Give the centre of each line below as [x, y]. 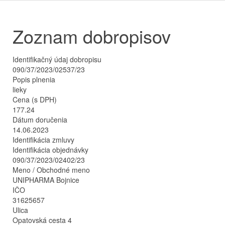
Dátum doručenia [40, 120]
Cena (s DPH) [35, 99]
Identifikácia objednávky [50, 150]
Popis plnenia [34, 79]
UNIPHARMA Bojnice [46, 180]
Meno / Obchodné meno [51, 170]
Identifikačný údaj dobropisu [57, 59]
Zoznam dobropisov [92, 36]
